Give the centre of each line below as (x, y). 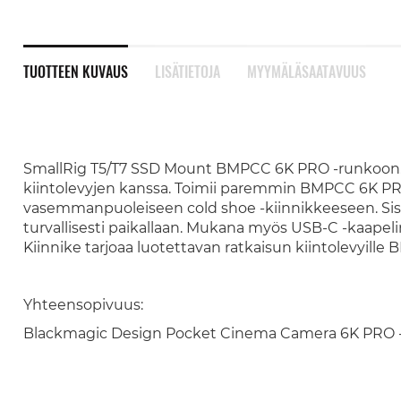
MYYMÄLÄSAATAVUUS (306, 72)
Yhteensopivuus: (83, 305)
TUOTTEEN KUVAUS (75, 72)
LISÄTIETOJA (187, 72)
